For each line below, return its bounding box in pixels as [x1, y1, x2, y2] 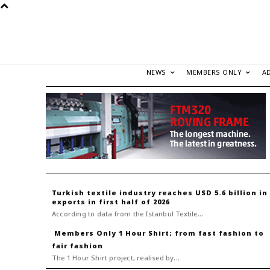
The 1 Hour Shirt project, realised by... [52, 253, 180, 263]
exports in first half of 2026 [52, 197, 170, 207]
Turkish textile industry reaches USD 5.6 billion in [52, 188, 268, 198]
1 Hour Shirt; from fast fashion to [119, 228, 264, 238]
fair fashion [52, 241, 103, 251]
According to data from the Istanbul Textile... [52, 209, 204, 219]
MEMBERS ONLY [186, 67, 242, 77]
